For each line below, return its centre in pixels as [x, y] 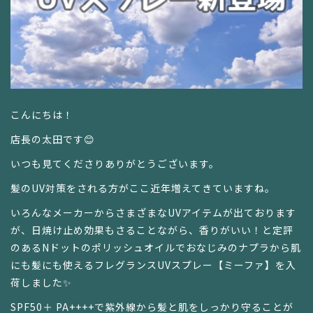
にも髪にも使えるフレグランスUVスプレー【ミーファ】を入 [153, 264]
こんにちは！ [42, 114]
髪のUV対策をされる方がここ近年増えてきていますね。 [143, 188]
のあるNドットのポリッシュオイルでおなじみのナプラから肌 [156, 247]
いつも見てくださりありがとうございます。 [115, 163]
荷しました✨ [41, 282]
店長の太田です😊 [53, 139]
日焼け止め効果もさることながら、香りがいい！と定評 [162, 230]
